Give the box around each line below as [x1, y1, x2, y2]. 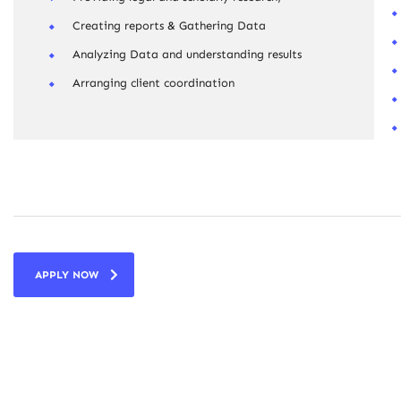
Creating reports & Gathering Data [73, 19, 266, 32]
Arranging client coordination [73, 76, 235, 90]
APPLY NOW [35, 269, 98, 281]
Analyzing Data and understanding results [73, 47, 302, 61]
